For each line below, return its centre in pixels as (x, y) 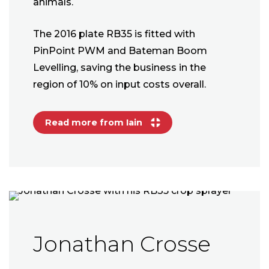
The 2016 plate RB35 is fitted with (114, 34)
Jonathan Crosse (122, 244)
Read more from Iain (95, 123)
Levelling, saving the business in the (119, 68)
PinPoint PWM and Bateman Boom (120, 51)
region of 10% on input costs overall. (119, 85)
